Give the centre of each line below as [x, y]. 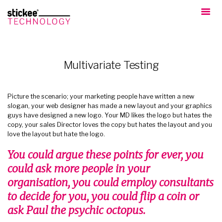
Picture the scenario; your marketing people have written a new [101, 96]
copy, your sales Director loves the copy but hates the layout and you [110, 124]
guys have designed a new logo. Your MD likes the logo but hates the [110, 115]
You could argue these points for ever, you [106, 155]
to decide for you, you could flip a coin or [103, 196]
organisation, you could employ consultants [111, 182]
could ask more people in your [79, 168]
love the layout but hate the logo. [56, 134]
